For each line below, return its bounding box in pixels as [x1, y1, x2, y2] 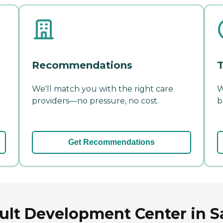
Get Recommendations [68, 138, 155, 147]
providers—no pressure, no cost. [32, 96, 159, 106]
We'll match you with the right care [32, 84, 173, 94]
